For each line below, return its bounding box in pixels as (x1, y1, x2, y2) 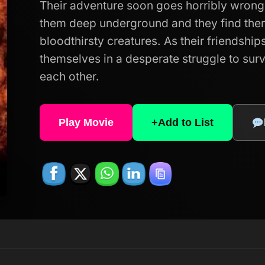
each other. (39, 69, 99, 84)
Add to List (157, 116, 214, 128)
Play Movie (58, 116, 114, 128)
